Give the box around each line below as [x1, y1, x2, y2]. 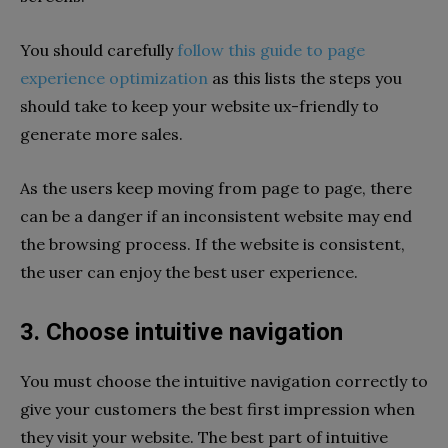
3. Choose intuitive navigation [20, 318, 343, 347]
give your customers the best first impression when [20, 399, 415, 420]
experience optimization [20, 68, 208, 89]
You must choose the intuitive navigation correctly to [20, 371, 428, 392]
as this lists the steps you [208, 68, 402, 89]
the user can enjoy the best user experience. [20, 262, 366, 283]
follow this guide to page [177, 40, 365, 61]
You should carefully [20, 40, 177, 61]
